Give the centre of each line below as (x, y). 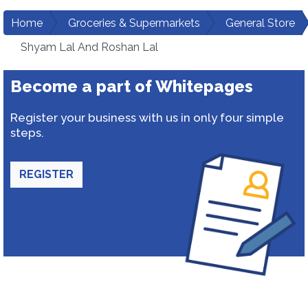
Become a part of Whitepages (132, 86)
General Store (260, 23)
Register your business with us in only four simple (147, 118)
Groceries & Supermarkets (134, 23)
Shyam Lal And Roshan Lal (89, 47)
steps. (27, 133)
